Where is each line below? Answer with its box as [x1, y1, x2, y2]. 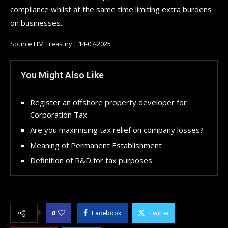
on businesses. [10, 17, 62, 28]
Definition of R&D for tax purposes [30, 155, 152, 165]
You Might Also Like [21, 69, 104, 80]
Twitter [149, 209, 169, 217]
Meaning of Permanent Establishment [30, 139, 162, 150]
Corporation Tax [30, 109, 87, 120]
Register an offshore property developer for [30, 97, 187, 107]
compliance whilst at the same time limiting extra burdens [10, 4, 212, 14]
